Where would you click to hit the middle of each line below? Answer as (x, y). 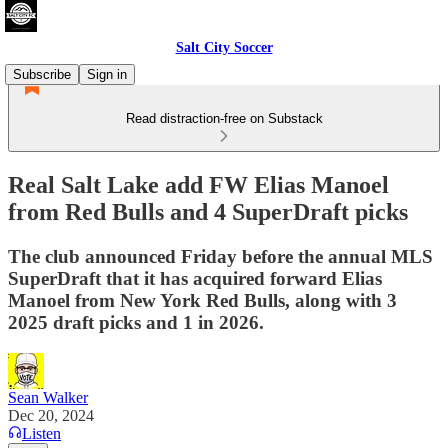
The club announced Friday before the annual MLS (220, 256)
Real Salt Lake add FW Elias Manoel (198, 184)
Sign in (107, 74)
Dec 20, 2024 (51, 415)
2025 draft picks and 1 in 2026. (136, 322)
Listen (41, 433)
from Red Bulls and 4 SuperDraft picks (208, 211)
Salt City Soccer (224, 47)
